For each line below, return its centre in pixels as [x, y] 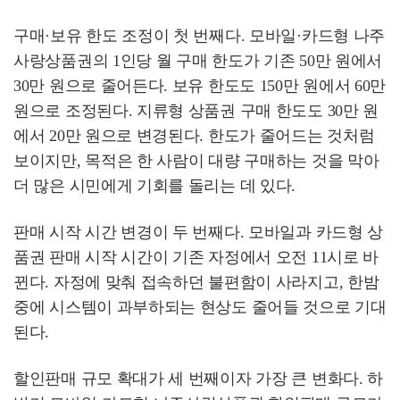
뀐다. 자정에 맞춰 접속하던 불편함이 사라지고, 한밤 [196, 282]
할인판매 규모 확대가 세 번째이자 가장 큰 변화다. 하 [199, 378]
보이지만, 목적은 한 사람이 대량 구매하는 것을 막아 [196, 160]
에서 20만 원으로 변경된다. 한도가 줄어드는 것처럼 [194, 135]
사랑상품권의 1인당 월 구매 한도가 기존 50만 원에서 [198, 60]
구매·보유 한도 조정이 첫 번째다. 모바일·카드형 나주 [199, 35]
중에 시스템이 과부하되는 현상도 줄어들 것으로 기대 [200, 307]
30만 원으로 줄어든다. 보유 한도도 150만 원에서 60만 [200, 85]
